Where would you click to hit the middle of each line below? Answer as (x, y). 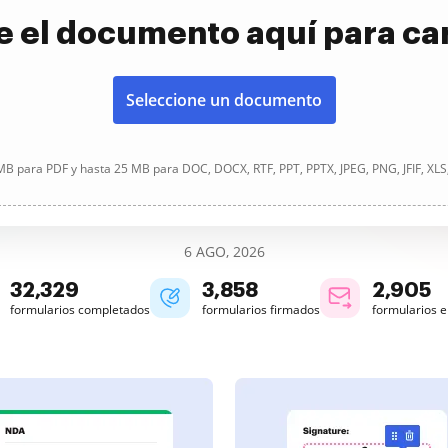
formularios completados (80, 309)
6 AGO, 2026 (224, 251)
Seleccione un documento (224, 100)
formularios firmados (261, 309)
